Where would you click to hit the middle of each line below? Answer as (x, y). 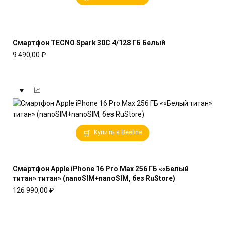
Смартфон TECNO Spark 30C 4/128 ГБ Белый (89, 42)
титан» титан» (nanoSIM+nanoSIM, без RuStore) (94, 178)
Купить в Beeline (118, 132)
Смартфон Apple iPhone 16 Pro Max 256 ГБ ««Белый (101, 168)
